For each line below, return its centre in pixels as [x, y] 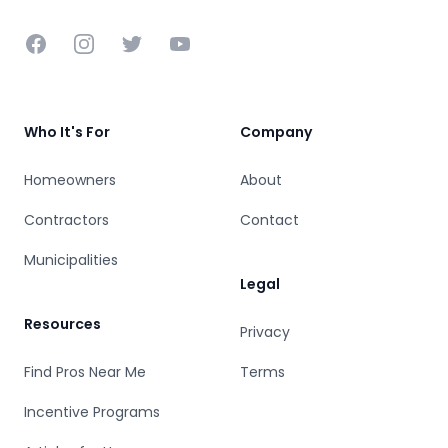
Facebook [62, 43]
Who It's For [67, 132]
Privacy [265, 332]
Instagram [112, 43]
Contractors [66, 220]
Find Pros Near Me [85, 372]
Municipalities [71, 260]
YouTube [201, 43]
